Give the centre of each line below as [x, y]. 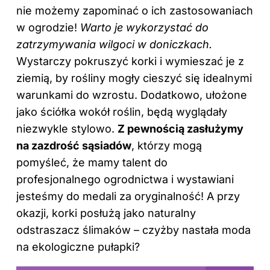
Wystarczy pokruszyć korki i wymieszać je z [130, 61]
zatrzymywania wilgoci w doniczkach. [114, 44]
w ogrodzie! [48, 27]
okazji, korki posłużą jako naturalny [106, 213]
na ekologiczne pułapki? [78, 246]
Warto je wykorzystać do [144, 27]
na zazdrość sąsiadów [74, 145]
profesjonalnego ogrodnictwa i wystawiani [125, 179]
